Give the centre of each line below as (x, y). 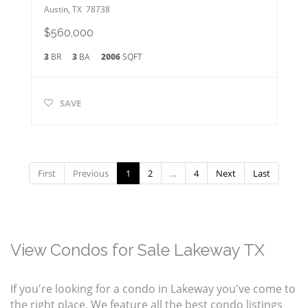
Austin (56, 9)
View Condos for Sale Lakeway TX (137, 250)
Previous (91, 174)
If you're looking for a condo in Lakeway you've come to (153, 288)
